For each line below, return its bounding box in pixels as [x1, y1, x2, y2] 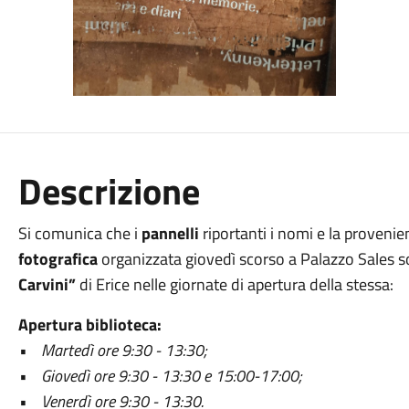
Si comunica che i [17, 221, 142, 246]
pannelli [141, 221, 203, 246]
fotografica [17, 246, 98, 271]
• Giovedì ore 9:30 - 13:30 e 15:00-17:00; [17, 363, 302, 388]
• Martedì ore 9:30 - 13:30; [17, 338, 207, 362]
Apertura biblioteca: [17, 312, 162, 337]
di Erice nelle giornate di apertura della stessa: [75, 272, 393, 297]
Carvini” [17, 272, 76, 297]
